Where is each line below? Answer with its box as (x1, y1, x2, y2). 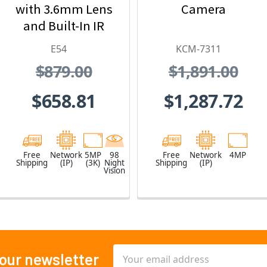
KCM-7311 (175, 42, 221, 55)
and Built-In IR (23, 17, 104, 34)
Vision (104, 165, 125, 176)
